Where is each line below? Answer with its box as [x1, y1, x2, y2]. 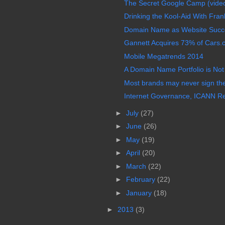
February [126, 175, 157, 184]
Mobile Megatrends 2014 [124, 52, 203, 60]
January [126, 188, 154, 197]
